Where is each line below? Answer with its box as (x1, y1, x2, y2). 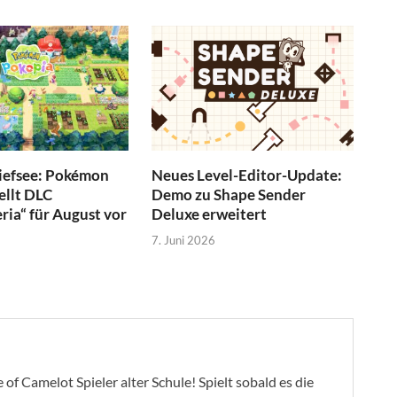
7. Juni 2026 (152, 232, 216, 247)
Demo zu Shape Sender (152, 185, 307, 205)
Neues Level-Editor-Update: (152, 166, 343, 185)
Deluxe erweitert (152, 205, 268, 224)
